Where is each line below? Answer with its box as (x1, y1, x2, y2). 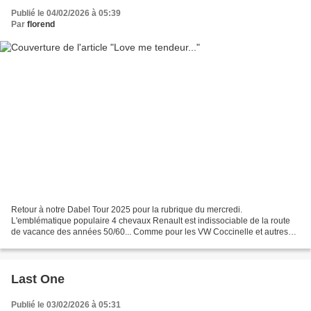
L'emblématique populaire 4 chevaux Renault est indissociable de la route (11, 216, 290, 226)
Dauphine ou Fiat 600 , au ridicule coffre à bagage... (11, 238, 206, 249)
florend (27, 19, 55, 29)
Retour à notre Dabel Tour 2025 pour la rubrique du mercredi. (11, 205, 242, 215)
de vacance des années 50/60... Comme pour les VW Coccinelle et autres (11, 227, 288, 237)
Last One (11, 272, 65, 287)
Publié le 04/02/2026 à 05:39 (11, 8, 121, 18)
